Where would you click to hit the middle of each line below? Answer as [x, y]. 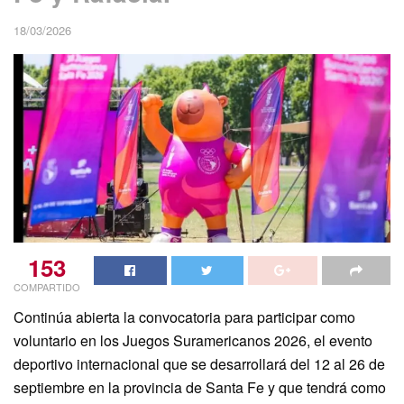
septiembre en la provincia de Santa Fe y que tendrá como [200, 387]
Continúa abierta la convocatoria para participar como [184, 317]
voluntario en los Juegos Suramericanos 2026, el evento [193, 340]
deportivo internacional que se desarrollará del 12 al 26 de [199, 363]
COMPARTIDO [47, 286]
